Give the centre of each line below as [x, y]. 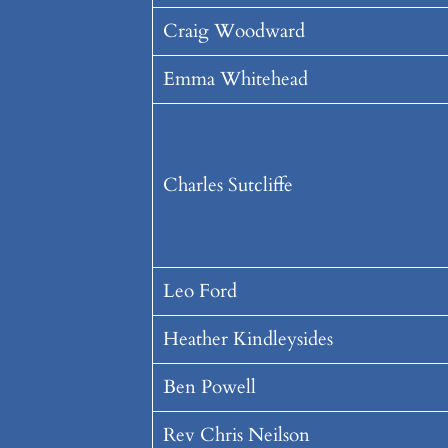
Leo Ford [199, 291]
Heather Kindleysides [247, 339]
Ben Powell [209, 387]
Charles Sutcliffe [227, 185]
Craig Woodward [233, 31]
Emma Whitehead [235, 79]
